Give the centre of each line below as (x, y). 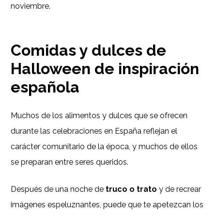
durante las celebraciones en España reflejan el (94, 131)
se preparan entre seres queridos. (70, 162)
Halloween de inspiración (105, 69)
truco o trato (132, 189)
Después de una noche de (58, 189)
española (45, 87)
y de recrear (179, 189)
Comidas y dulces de (89, 50)
